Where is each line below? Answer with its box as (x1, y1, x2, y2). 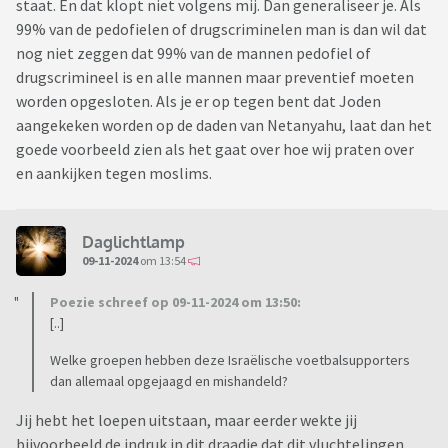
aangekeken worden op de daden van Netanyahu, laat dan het (16, 115, 432, 136)
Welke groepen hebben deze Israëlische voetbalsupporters (50, 351, 410, 370)
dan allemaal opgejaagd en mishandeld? (50, 372, 288, 391)
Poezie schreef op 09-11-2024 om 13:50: (50, 293, 301, 312)
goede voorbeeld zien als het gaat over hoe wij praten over (16, 139, 414, 160)
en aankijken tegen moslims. (16, 163, 212, 184)
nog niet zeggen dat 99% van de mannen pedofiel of (16, 43, 371, 64)
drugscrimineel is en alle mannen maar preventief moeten (16, 67, 414, 88)
